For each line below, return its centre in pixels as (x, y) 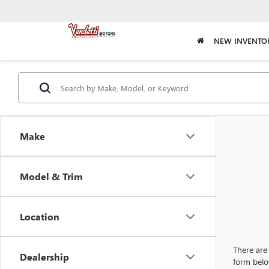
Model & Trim (51, 176)
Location (40, 216)
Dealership (44, 257)
